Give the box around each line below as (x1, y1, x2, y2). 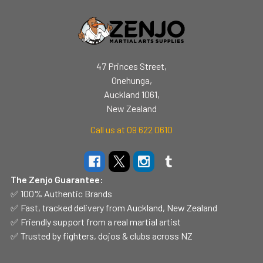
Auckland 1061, (103, 88, 160, 100)
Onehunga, (111, 74, 152, 86)
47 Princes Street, (96, 60, 167, 72)
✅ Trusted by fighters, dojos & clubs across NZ (11, 230, 193, 241)
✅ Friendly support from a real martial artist (11, 215, 181, 227)
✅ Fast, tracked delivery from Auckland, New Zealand (11, 201, 217, 213)
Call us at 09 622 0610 (90, 123, 173, 135)
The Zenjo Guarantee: (11, 173, 103, 185)
